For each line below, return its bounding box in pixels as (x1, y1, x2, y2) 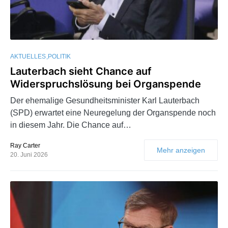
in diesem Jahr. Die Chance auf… (10, 121, 131, 130)
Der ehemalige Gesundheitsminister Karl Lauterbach (10, 96, 199, 105)
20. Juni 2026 (10, 151, 48, 159)
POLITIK (48, 53, 71, 61)
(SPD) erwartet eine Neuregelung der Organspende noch (10, 108, 216, 118)
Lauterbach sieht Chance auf (10, 65, 152, 78)
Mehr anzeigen (157, 146, 205, 155)
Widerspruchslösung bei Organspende (10, 78, 201, 91)
